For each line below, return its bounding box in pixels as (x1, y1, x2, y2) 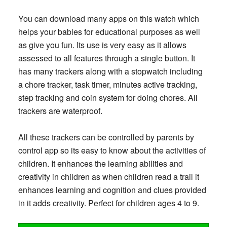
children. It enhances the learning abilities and (18, 158, 183, 170)
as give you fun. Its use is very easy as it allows (18, 39, 186, 51)
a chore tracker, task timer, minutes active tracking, (18, 79, 197, 91)
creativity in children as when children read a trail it (18, 171, 199, 183)
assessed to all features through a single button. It (18, 52, 195, 64)
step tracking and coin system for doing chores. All (18, 92, 198, 104)
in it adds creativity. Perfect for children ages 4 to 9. (18, 197, 199, 209)
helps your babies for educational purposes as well (18, 26, 200, 38)
